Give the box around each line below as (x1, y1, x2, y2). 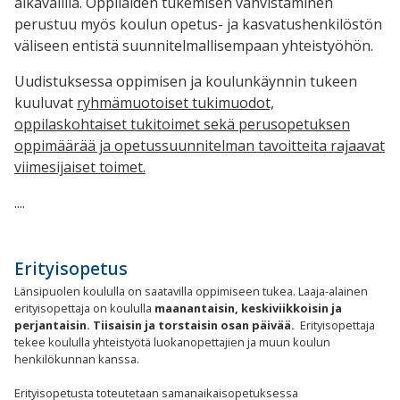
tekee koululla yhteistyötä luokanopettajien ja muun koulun (14, 333, 330, 350)
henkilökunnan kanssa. (14, 350, 139, 367)
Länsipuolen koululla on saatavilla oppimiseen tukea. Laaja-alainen (14, 282, 368, 299)
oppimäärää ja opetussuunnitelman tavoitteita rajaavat (14, 136, 385, 156)
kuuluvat (14, 93, 77, 113)
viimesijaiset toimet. (14, 157, 146, 178)
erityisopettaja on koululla (14, 299, 154, 316)
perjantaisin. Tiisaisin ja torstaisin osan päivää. (14, 316, 297, 333)
